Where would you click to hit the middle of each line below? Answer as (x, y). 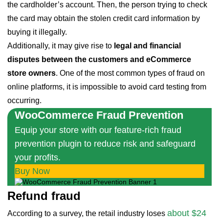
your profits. (38, 157)
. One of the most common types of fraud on (130, 73)
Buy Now (32, 171)
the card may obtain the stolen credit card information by (104, 18)
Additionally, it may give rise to (61, 46)
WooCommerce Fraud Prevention (99, 115)
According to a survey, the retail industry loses (87, 213)
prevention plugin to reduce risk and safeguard (105, 144)
